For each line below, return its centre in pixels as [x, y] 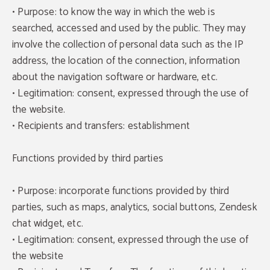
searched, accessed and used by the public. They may [129, 28]
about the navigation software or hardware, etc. [115, 77]
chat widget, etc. [48, 224]
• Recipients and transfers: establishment [101, 126]
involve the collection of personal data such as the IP [128, 45]
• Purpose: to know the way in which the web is [114, 12]
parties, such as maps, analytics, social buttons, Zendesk [135, 207]
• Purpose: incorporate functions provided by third [121, 191]
